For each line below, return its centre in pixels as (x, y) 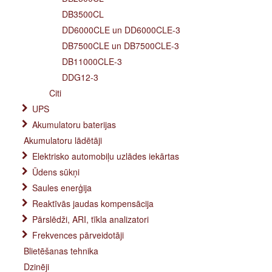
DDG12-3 (80, 77)
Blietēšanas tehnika (61, 251)
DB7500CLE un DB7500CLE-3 (121, 46)
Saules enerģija (62, 188)
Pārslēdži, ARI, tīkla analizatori (90, 219)
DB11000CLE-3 (92, 61)
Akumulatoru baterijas (74, 124)
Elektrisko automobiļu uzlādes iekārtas (106, 156)
